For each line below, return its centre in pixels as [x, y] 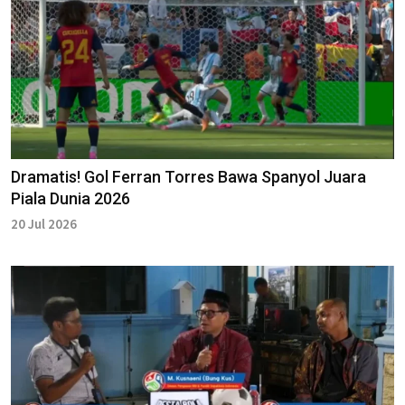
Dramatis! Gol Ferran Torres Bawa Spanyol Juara [188, 176]
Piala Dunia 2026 [71, 198]
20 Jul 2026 [44, 223]
